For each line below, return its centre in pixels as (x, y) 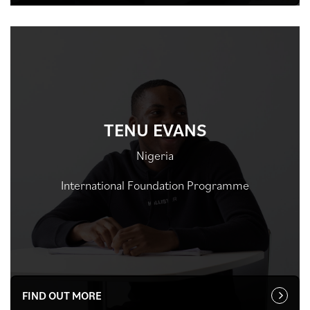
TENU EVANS (155, 129)
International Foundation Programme (155, 185)
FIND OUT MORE (62, 296)
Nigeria (155, 155)
